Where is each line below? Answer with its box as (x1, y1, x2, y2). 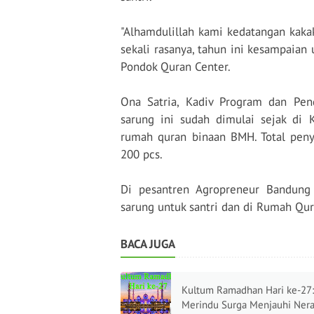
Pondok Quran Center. (121, 59, 231, 74)
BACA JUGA (121, 236, 175, 252)
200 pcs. (121, 146, 163, 162)
